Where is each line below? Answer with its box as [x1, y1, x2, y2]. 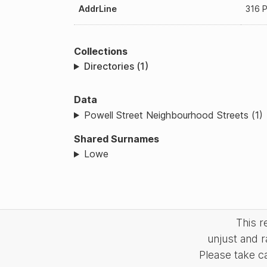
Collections [74, 45, 128, 57]
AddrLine [79, 3, 117, 14]
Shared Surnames [74, 132, 159, 145]
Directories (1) [83, 60, 148, 73]
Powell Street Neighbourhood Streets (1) [83, 108, 263, 121]
